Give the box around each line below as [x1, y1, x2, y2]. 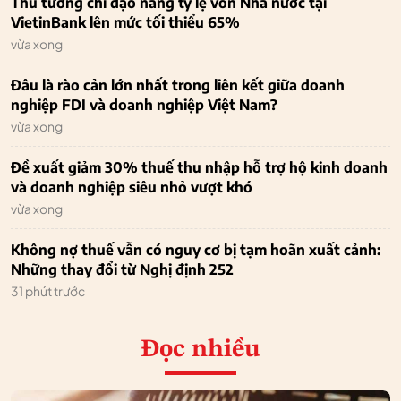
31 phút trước [11, 283, 85, 300]
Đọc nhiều [141, 337, 260, 363]
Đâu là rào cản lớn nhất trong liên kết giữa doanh [11, 76, 345, 95]
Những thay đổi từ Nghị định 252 [11, 260, 234, 279]
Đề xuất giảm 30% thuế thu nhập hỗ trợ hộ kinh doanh [11, 158, 388, 177]
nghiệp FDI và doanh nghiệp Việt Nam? [11, 96, 277, 115]
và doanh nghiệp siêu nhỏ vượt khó [11, 178, 252, 197]
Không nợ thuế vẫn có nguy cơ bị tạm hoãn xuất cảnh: [11, 241, 380, 260]
